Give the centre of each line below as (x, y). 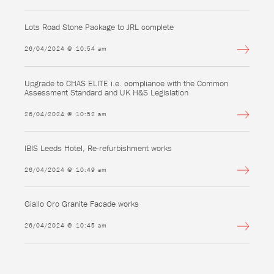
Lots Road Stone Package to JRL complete (99, 27)
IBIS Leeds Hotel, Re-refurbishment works (98, 148)
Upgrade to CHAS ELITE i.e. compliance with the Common (126, 83)
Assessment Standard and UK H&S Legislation (106, 92)
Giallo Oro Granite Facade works (82, 204)
